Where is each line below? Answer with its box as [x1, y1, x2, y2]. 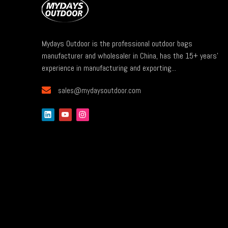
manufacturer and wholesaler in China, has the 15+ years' [42, 50, 218, 61]
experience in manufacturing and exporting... [42, 62, 176, 73]
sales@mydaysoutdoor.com [58, 85, 141, 95]
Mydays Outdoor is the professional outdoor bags [42, 38, 192, 49]
